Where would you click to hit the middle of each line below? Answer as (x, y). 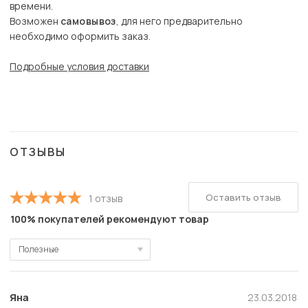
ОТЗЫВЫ (38, 152)
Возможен (35, 21)
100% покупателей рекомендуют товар (110, 219)
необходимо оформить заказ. (80, 36)
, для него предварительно (179, 21)
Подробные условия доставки (79, 67)
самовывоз (88, 21)
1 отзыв (106, 198)
